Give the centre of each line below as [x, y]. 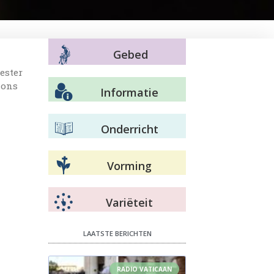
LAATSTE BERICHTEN [117, 233]
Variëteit [129, 202]
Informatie [129, 92]
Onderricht [129, 129]
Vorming [129, 165]
